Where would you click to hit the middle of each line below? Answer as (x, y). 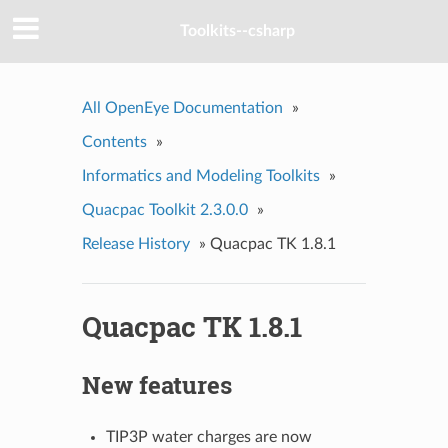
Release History (135, 243)
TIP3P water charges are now (208, 436)
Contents (114, 141)
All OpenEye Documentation (182, 107)
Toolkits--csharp (237, 31)
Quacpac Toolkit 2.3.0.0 (164, 209)
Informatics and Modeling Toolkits (200, 175)
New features (156, 384)
